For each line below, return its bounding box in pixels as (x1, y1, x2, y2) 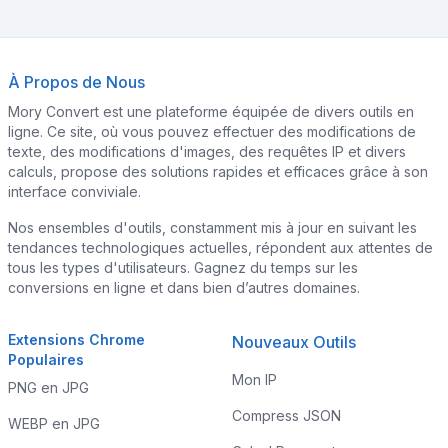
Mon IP (232, 371, 277, 388)
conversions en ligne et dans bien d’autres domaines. (8, 279, 360, 296)
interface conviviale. (8, 183, 141, 200)
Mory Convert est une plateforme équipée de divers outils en (8, 103, 414, 120)
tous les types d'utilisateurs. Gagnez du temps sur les (8, 259, 358, 276)
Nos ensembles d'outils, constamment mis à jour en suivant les (8, 219, 417, 236)
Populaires (8, 351, 84, 368)
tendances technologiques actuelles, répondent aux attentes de (8, 239, 433, 256)
